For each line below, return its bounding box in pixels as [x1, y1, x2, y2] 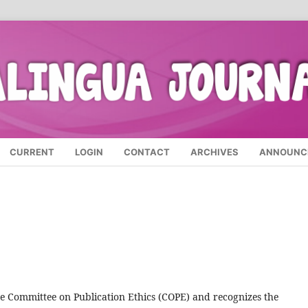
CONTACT [124, 146, 170, 158]
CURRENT [10, 146, 54, 158]
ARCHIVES [190, 146, 239, 158]
